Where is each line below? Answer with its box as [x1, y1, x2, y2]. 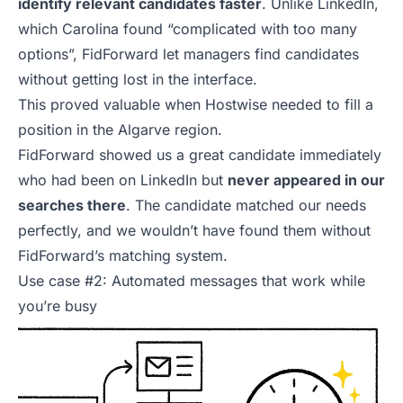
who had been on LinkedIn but [18, 171, 228, 190]
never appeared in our [228, 171, 385, 190]
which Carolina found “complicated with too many [18, 20, 357, 39]
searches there [18, 196, 126, 215]
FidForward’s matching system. [18, 246, 228, 265]
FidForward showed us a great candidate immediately [18, 146, 381, 165]
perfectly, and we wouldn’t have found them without [18, 221, 371, 240]
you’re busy [18, 297, 97, 316]
